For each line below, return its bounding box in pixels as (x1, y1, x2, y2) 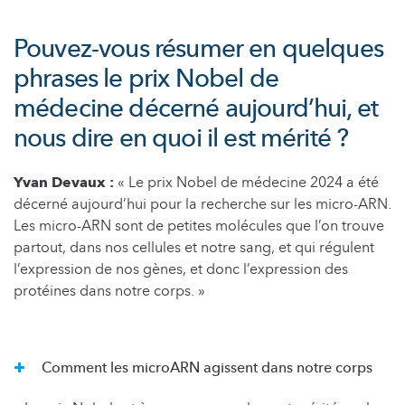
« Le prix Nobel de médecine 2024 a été (114, 172, 379, 193)
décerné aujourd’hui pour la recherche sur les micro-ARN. (14, 193, 391, 214)
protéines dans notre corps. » (14, 280, 205, 301)
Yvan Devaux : (14, 172, 114, 193)
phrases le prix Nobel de (14, 61, 278, 96)
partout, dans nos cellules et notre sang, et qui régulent (14, 237, 374, 258)
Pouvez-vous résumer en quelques (14, 31, 383, 66)
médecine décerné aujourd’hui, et (14, 90, 379, 126)
